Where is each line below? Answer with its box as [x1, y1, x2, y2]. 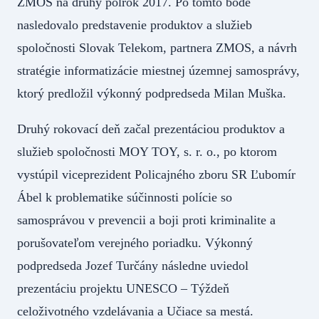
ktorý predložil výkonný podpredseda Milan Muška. [17, 85, 286, 100]
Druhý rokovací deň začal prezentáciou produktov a [17, 121, 285, 136]
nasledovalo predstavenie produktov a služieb [17, 17, 252, 32]
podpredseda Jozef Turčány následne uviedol [17, 258, 249, 273]
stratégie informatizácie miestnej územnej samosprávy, [17, 63, 300, 78]
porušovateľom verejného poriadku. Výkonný [17, 235, 253, 250]
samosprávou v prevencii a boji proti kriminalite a [17, 212, 276, 227]
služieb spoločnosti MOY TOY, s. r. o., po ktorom [17, 144, 277, 159]
